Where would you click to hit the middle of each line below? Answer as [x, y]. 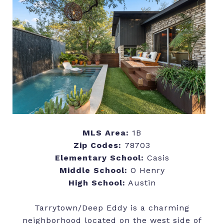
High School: [97, 182]
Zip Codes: [99, 145]
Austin [140, 182]
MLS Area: [106, 132]
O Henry [147, 170]
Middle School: [95, 170]
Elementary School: [99, 157]
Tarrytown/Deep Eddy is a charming [112, 207]
